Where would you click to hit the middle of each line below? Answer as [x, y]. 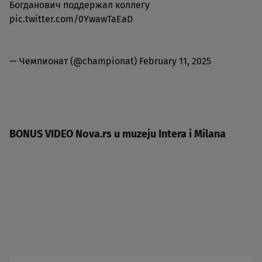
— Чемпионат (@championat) [74, 61]
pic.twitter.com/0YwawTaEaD [71, 19]
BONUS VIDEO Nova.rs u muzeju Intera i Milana [118, 134]
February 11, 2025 [175, 61]
